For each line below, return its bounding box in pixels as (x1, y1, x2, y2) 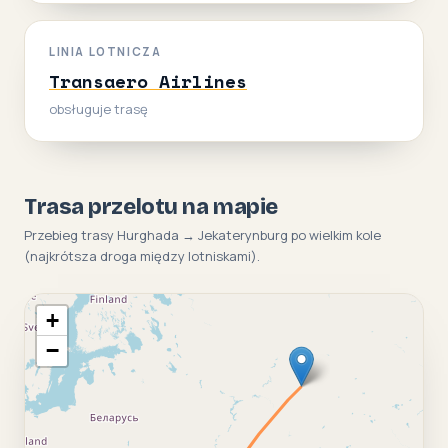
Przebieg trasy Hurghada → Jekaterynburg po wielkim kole (24, 225, 381, 244)
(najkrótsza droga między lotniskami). (24, 246, 260, 265)
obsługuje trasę (49, 99, 148, 118)
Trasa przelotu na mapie (24, 193, 278, 220)
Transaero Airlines (49, 67, 247, 94)
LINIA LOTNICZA (49, 43, 162, 59)
